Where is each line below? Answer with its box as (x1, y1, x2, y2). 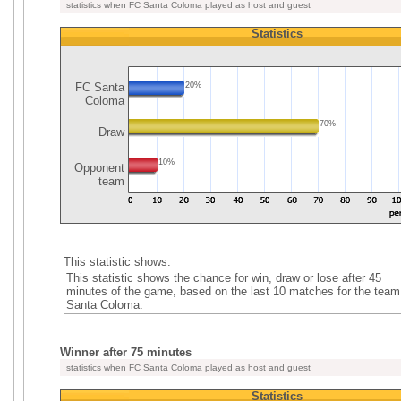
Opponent (71, 161, 124, 175)
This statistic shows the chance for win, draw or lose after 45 (65, 271, 381, 285)
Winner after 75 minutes (60, 346, 192, 359)
